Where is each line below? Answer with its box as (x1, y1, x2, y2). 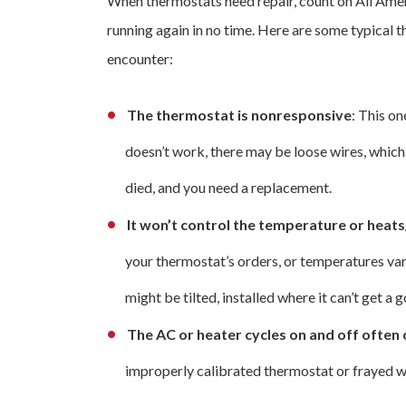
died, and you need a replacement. (125, 179, 332, 197)
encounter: (107, 50, 173, 68)
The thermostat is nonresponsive (127, 106, 352, 124)
